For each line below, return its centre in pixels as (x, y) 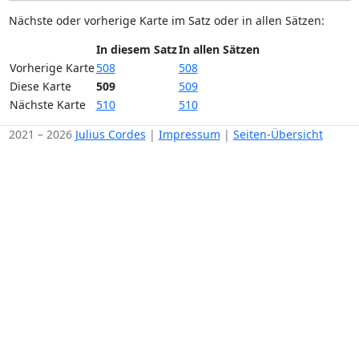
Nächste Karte (47, 104)
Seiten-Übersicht (278, 134)
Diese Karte (40, 86)
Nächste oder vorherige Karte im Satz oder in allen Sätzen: (166, 20)
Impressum (189, 134)
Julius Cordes (110, 134)
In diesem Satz (136, 49)
